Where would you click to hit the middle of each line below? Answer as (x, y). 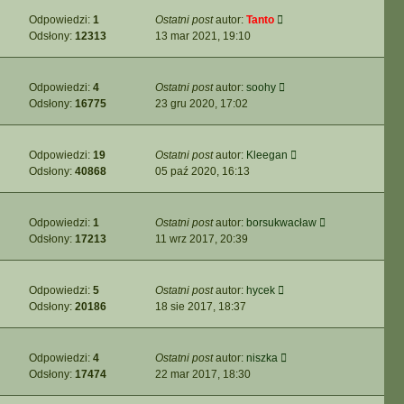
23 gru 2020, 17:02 (202, 104)
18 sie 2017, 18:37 (201, 307)
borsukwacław (281, 223)
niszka (262, 358)
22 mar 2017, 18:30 (203, 374)
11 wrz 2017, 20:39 (202, 239)
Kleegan (267, 155)
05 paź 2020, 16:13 (202, 171)
